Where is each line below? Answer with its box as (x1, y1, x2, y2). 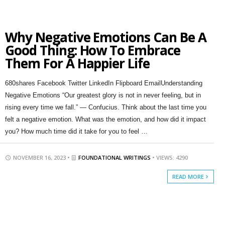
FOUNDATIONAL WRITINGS (78, 154, 151, 161)
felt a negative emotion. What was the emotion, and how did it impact (5, 116, 206, 123)
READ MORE (172, 173, 206, 180)
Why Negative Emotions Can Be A (5, 28, 206, 46)
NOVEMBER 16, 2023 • (11, 154, 71, 161)
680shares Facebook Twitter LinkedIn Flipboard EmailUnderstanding (5, 79, 202, 87)
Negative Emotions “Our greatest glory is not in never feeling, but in (5, 91, 201, 99)
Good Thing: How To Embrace (5, 41, 180, 59)
